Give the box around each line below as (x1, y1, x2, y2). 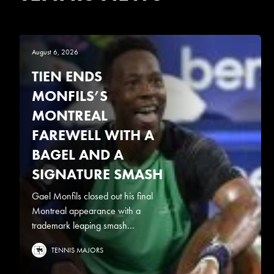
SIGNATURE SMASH (32, 164, 163, 183)
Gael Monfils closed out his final (32, 189, 153, 202)
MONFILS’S (32, 86, 108, 105)
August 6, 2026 (32, 46, 78, 57)
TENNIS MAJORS (51, 245, 103, 255)
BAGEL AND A (32, 144, 124, 164)
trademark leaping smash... (32, 218, 135, 232)
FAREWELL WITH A (32, 125, 154, 144)
